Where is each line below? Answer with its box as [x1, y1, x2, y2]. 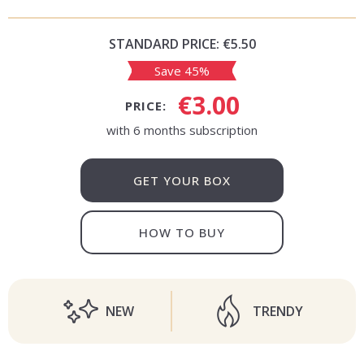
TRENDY [253, 302, 304, 320]
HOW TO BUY [139, 224, 225, 240]
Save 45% [154, 63, 210, 79]
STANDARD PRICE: [108, 35, 219, 53]
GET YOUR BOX [133, 172, 231, 188]
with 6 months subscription [106, 122, 258, 138]
